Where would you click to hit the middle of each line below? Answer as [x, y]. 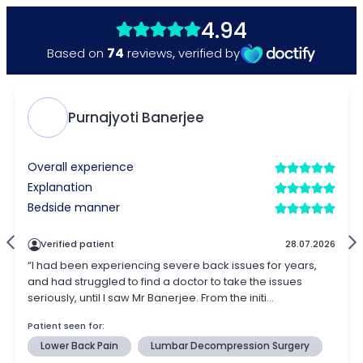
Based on [77, 53]
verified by [209, 53]
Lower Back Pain [79, 346]
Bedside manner [74, 207]
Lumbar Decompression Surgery [230, 346]
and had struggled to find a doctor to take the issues [165, 282]
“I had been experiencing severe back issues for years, [172, 265]
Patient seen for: [66, 326]
